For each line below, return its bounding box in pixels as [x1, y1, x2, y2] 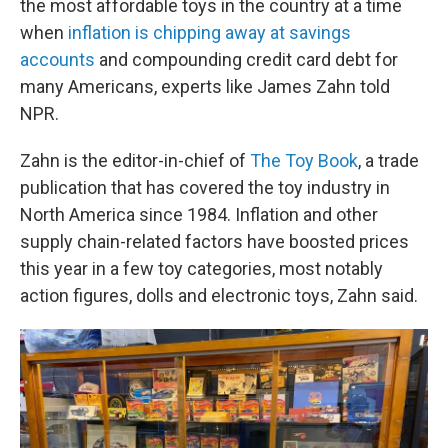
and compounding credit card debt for [95, 49, 398, 70]
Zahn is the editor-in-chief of [20, 150, 250, 171]
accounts [20, 49, 95, 70]
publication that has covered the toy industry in [20, 177, 390, 198]
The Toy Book [250, 150, 358, 171]
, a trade [358, 150, 419, 171]
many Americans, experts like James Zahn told [20, 76, 390, 97]
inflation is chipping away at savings [68, 22, 351, 43]
